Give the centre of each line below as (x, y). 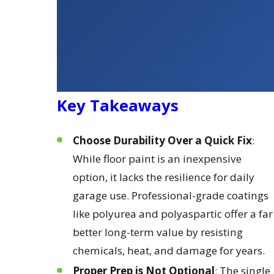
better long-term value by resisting (157, 232)
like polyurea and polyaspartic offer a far (172, 213)
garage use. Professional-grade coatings (170, 195)
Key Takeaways (118, 106)
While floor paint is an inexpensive (157, 158)
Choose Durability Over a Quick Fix (162, 140)
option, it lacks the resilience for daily (163, 177)
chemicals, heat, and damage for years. (168, 250)
